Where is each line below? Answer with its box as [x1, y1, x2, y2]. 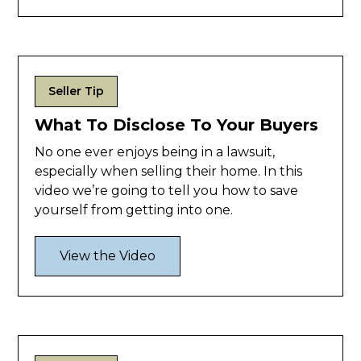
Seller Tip [48, 84, 105, 99]
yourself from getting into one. [35, 202, 234, 218]
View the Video [60, 248, 156, 264]
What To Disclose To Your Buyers [35, 115, 319, 135]
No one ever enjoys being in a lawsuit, [35, 144, 276, 160]
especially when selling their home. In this [35, 164, 303, 180]
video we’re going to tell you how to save [35, 183, 299, 199]
